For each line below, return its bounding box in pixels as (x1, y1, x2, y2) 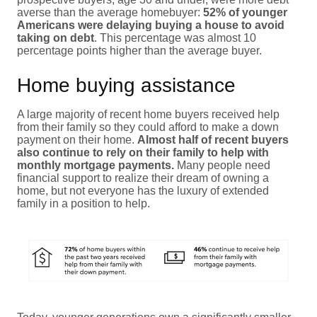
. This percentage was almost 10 (94, 31, 256, 44)
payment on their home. (17, 133, 137, 146)
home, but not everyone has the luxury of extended (17, 184, 269, 197)
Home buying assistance (17, 74, 236, 96)
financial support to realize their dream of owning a (17, 171, 269, 184)
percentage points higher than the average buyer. (17, 44, 262, 57)
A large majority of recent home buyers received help (17, 108, 279, 120)
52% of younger (203, 6, 287, 18)
